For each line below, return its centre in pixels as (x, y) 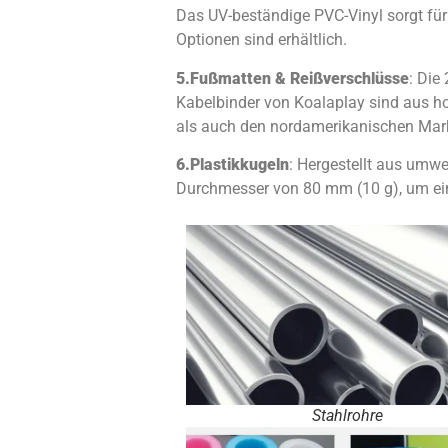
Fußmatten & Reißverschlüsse (299, 78)
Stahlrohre (348, 416)
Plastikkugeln (239, 164)
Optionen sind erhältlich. (261, 40)
